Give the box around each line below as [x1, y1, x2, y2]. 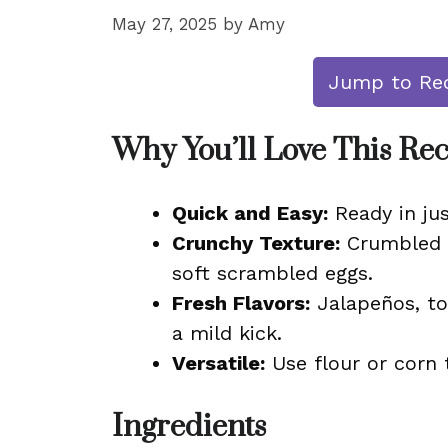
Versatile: [172, 351, 265, 375]
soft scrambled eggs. [172, 261, 373, 285]
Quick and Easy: [172, 201, 328, 225]
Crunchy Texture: [172, 231, 340, 255]
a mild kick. [172, 321, 282, 345]
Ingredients [112, 408, 266, 446]
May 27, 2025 [112, 14, 217, 34]
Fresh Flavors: [172, 291, 310, 315]
